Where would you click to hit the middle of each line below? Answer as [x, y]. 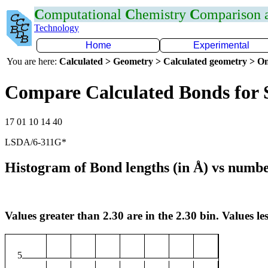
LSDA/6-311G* [36, 142]
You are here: [33, 61]
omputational [85, 14]
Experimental [221, 45]
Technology [57, 28]
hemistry [162, 14]
